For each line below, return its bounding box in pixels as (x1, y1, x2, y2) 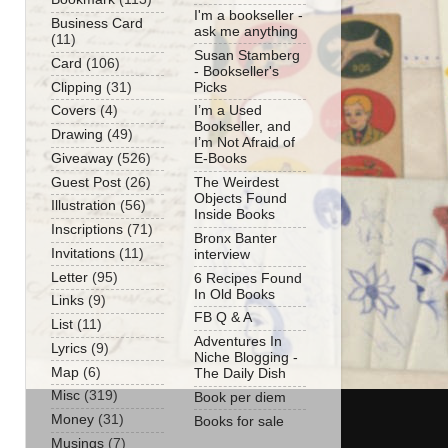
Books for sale (194, 413, 284, 429)
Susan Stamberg (194, 47, 300, 63)
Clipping (51, 79, 102, 95)
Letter (51, 269, 88, 285)
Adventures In (194, 334, 282, 350)
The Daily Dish (194, 366, 286, 382)
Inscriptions (51, 222, 123, 238)
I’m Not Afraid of (194, 135, 295, 151)
